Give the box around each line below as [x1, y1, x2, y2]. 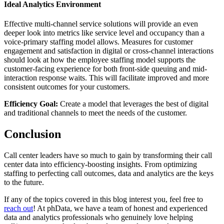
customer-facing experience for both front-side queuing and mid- [4, 64, 207, 73]
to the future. [4, 178, 46, 187]
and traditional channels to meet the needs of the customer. [4, 108, 187, 117]
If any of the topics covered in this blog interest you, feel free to [4, 195, 203, 204]
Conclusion [4, 127, 61, 141]
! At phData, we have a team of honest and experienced [33, 204, 207, 213]
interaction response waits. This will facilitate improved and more [4, 73, 209, 82]
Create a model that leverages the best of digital [58, 99, 208, 108]
